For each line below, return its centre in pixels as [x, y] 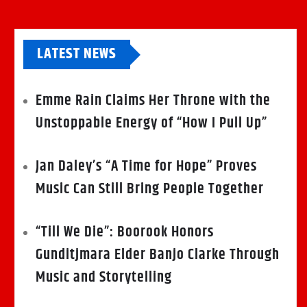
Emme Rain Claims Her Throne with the [153, 101]
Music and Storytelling [104, 278]
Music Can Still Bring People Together [150, 189]
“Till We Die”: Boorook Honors [125, 233]
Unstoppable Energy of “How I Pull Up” [151, 124]
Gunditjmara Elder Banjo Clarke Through [158, 255]
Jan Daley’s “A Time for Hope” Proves [146, 167]
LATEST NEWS [77, 54]
